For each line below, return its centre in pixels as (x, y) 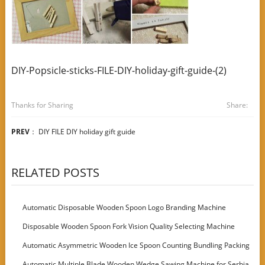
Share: (237, 105)
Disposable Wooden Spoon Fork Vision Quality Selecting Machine (129, 226)
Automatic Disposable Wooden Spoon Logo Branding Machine (125, 207)
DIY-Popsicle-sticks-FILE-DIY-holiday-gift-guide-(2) (119, 70)
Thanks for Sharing (42, 105)
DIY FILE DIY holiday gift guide (87, 132)
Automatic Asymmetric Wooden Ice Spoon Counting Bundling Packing (136, 245)
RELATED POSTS (55, 172)
